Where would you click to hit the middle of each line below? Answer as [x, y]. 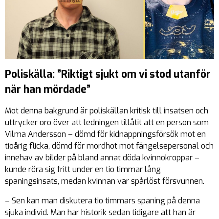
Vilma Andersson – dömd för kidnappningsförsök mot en [105, 134]
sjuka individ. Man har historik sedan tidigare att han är [100, 213]
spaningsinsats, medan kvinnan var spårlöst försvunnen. [105, 181]
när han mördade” [48, 90]
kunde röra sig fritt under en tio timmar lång [83, 170]
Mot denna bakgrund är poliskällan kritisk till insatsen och [107, 111]
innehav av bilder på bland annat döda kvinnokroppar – [102, 158]
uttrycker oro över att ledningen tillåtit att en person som [107, 123]
